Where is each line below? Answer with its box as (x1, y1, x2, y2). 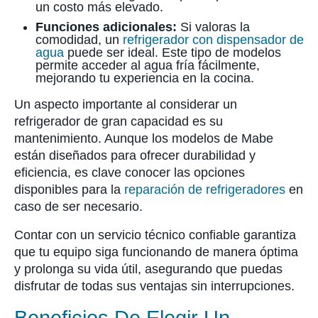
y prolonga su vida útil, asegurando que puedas (14, 262, 283, 276)
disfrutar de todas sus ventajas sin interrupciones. (14, 279, 295, 293)
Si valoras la (177, 20, 250, 34)
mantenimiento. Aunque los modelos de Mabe (14, 131, 273, 146)
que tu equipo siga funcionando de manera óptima (14, 245, 298, 259)
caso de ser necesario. (14, 199, 146, 214)
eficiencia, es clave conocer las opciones (14, 165, 245, 180)
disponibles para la (14, 182, 124, 197)
